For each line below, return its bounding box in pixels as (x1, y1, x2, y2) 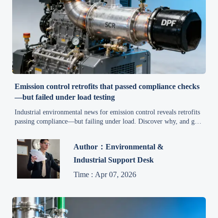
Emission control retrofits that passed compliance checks (15, 82, 200, 91)
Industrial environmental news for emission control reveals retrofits (15, 108, 200, 116)
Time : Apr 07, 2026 (73, 170, 137, 179)
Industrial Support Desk (73, 156, 154, 164)
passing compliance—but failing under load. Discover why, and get (15, 117, 200, 125)
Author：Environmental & (73, 143, 164, 151)
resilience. (15, 136, 43, 144)
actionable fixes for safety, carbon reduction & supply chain (15, 127, 180, 134)
